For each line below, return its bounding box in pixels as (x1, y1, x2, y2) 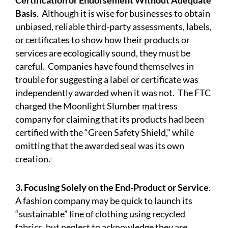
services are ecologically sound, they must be (15, 47, 190, 59)
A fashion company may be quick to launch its (15, 195, 192, 207)
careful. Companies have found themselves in (15, 61, 194, 72)
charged (15, 100, 47, 112)
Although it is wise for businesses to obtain (42, 8, 210, 19)
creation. (15, 153, 50, 165)
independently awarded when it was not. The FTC (15, 87, 211, 99)
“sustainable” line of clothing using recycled (15, 208, 185, 220)
